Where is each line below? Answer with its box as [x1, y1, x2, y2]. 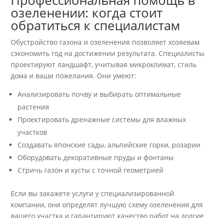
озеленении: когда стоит [11, 4, 163, 22]
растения [18, 102, 50, 112]
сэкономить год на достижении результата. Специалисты [11, 49, 205, 58]
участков [18, 127, 48, 137]
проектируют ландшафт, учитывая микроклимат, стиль [11, 60, 197, 70]
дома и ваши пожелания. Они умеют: [11, 71, 137, 81]
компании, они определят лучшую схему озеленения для [11, 200, 203, 210]
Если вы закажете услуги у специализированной [11, 189, 175, 199]
